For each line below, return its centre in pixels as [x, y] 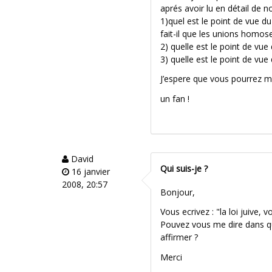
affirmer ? [179, 237]
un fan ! [175, 98]
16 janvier [90, 172]
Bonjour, [178, 192]
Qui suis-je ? [184, 169]
